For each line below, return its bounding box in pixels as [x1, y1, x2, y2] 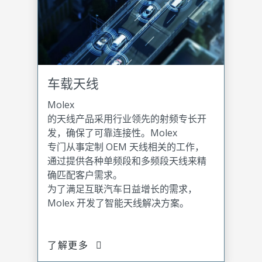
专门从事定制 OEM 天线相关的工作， [47, 140, 204, 153]
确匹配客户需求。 [47, 168, 122, 181]
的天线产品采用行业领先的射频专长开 [47, 112, 206, 125]
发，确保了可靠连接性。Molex [47, 126, 177, 139]
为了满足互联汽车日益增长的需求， [47, 182, 197, 195]
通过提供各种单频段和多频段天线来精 [47, 154, 206, 167]
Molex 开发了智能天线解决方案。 [47, 196, 189, 209]
